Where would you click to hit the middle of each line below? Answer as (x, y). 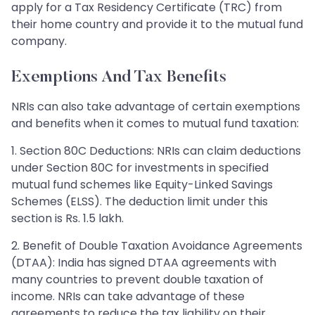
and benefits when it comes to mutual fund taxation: (155, 123)
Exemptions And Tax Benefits (119, 77)
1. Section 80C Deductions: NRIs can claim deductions (156, 150)
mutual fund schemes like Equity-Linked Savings (142, 184)
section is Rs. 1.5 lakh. (67, 218)
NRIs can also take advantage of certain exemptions (156, 106)
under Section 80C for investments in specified (140, 167)
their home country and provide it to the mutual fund (157, 24)
